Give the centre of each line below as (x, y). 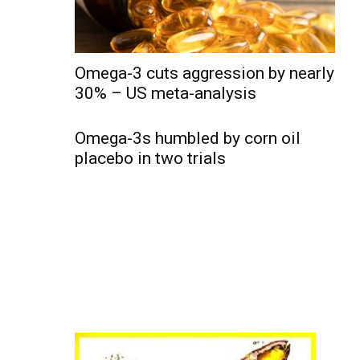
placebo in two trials (150, 158)
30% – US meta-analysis (166, 93)
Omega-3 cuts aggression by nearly (205, 73)
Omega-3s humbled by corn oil (188, 138)
